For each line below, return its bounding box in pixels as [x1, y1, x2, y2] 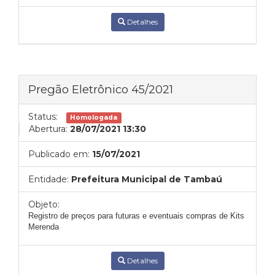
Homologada [70, 114, 118, 122]
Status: [28, 111, 58, 122]
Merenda [28, 222, 59, 231]
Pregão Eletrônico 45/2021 [28, 82, 173, 96]
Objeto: [28, 199, 60, 210]
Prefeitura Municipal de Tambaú [71, 174, 222, 185]
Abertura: [29, 123, 68, 134]
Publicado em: [28, 149, 90, 160]
